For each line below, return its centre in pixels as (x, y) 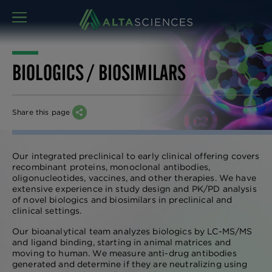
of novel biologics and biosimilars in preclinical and (122, 200)
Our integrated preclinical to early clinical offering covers (136, 156)
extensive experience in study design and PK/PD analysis (134, 189)
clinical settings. (47, 211)
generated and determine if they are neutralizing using (130, 264)
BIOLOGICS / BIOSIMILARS (99, 73)
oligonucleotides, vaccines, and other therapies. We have (134, 178)
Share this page (42, 112)
